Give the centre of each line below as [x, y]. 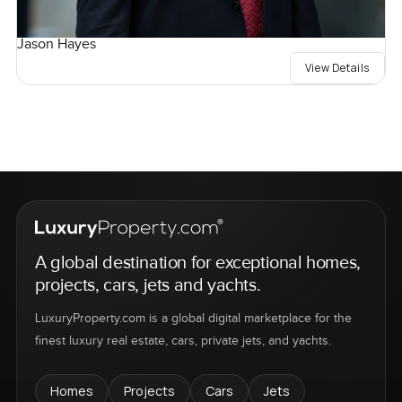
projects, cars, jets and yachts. [148, 286]
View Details [337, 67]
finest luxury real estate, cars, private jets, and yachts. [183, 341]
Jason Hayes [56, 44]
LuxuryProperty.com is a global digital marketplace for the [193, 319]
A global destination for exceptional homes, [197, 263]
